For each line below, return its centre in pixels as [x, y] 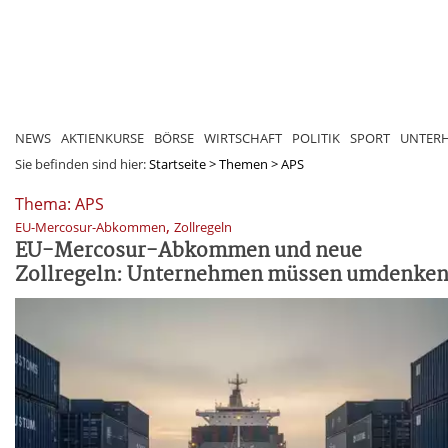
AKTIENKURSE [102, 137]
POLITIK [316, 137]
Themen [243, 163]
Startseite [177, 163]
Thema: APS [59, 203]
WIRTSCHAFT [243, 137]
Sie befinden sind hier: [82, 163]
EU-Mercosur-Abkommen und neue [188, 251]
